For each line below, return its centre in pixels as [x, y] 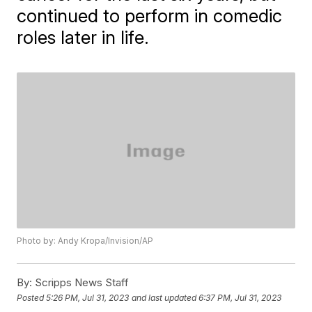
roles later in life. [83, 37]
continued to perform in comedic [150, 16]
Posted [32, 297]
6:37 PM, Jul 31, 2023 [240, 297]
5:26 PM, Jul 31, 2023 [88, 297]
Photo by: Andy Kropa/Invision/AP [85, 241]
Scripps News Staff [81, 283]
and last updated [164, 297]
